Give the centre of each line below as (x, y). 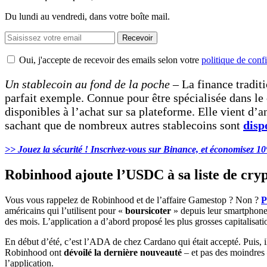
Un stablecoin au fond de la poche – (93, 84)
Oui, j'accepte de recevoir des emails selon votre (110, 60)
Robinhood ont (34, 252)
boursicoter (148, 210)
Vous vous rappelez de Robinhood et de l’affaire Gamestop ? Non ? (133, 200)
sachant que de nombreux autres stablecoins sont (124, 125)
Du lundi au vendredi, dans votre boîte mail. (87, 16)
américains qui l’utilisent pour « (65, 210)
